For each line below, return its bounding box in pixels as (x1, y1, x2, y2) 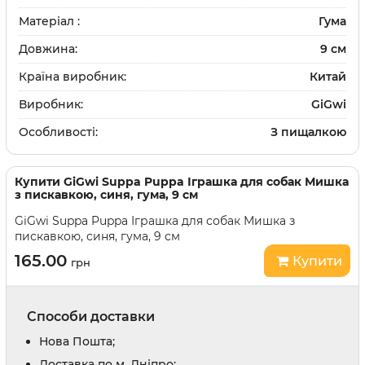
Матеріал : (19, 14, 80, 29)
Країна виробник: (19, 69, 126, 84)
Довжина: (19, 42, 77, 56)
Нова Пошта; (39, 334, 115, 349)
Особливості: (19, 125, 98, 139)
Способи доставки (27, 309, 155, 324)
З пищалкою (270, 125, 346, 139)
